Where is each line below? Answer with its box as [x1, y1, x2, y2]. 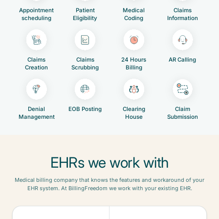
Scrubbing [71, 64, 99, 70]
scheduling [22, 15, 52, 21]
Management [18, 113, 55, 120]
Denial [28, 106, 45, 112]
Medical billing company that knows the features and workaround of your [15, 176, 204, 183]
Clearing [122, 106, 145, 112]
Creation [25, 64, 48, 70]
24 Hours [121, 56, 147, 63]
